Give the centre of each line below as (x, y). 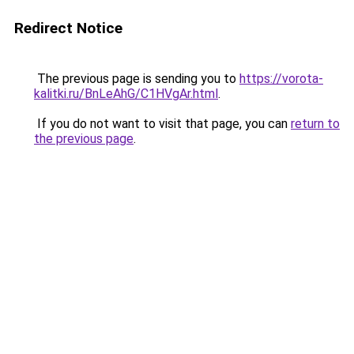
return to (315, 124)
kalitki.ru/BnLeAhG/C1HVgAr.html (126, 94)
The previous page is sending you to (137, 79)
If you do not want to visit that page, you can (162, 124)
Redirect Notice (68, 28)
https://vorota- (281, 79)
